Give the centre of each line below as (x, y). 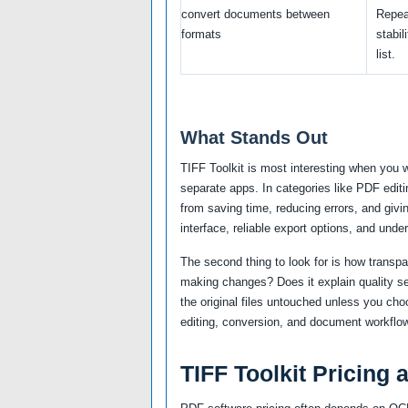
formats (201, 34)
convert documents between (255, 14)
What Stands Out (254, 137)
